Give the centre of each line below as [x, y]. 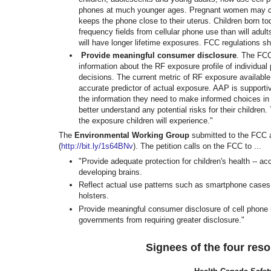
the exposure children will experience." [146, 120]
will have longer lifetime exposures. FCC [150, 42]
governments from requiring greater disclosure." [162, 220]
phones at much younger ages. [134, 10]
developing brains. [110, 172]
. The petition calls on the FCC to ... [198, 146]
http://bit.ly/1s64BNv [97, 146]
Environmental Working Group [132, 135]
